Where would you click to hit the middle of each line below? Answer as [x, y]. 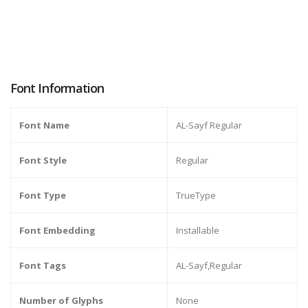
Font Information [57, 88]
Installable [198, 231]
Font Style [43, 161]
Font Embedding [57, 231]
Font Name [44, 125]
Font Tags [43, 266]
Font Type [43, 196]
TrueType [196, 196]
